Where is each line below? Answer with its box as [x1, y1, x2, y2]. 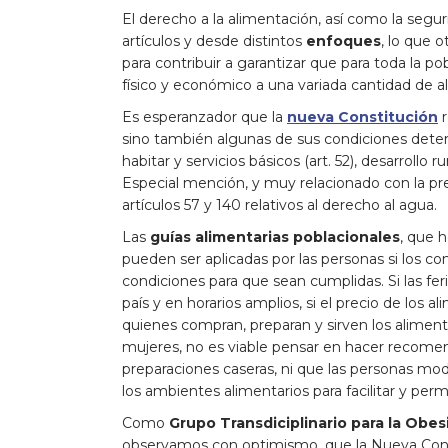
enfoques [306, 31, 381, 50]
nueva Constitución [287, 107, 438, 126]
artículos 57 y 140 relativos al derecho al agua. [122, 195, 437, 214]
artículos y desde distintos [122, 31, 306, 50]
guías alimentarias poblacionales [146, 227, 400, 246]
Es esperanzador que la [122, 107, 287, 126]
